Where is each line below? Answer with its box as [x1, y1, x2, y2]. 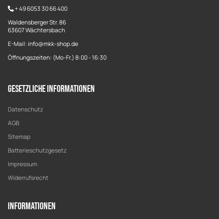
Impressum [8, 160, 37, 168]
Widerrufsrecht [8, 174, 48, 182]
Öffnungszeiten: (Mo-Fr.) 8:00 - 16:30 [8, 53, 107, 62]
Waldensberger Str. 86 [8, 18, 66, 26]
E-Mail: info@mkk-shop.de [8, 40, 78, 48]
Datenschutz [8, 105, 43, 113]
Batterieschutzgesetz [8, 146, 66, 154]
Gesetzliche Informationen [8, 83, 95, 95]
